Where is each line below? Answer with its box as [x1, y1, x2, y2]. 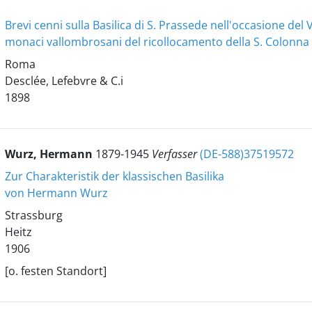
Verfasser [151, 146, 200, 162]
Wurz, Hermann [4, 146, 95, 162]
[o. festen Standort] [4, 263, 107, 279]
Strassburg [4, 208, 63, 223]
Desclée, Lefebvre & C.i [4, 73, 123, 88]
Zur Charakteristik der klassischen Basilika [4, 169, 224, 184]
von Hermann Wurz [4, 185, 108, 201]
